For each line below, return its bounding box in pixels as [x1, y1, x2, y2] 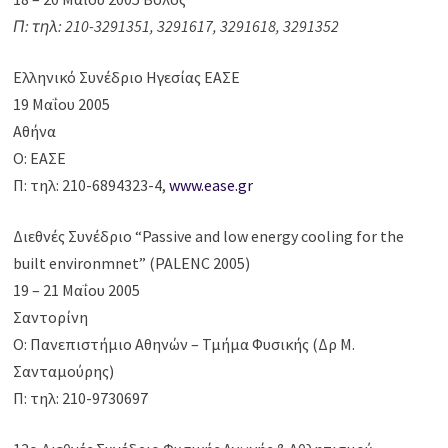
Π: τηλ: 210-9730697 [13, 388, 149, 409]
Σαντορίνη [13, 307, 89, 328]
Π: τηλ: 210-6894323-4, [13, 175, 170, 196]
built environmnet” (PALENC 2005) [13, 253, 251, 274]
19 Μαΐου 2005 [13, 94, 111, 115]
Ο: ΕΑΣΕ [13, 148, 67, 169]
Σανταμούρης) [13, 361, 115, 382]
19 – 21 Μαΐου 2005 [13, 280, 141, 301]
